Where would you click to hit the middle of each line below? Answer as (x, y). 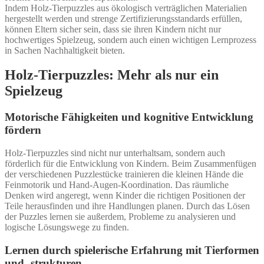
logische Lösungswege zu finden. (67, 227)
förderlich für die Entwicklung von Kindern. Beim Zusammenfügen (131, 164)
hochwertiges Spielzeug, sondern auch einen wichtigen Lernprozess (131, 39)
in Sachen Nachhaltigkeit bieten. (65, 50)
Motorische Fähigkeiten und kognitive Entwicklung (129, 117)
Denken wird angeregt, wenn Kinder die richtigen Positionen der (125, 196)
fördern (23, 130)
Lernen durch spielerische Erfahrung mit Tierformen (132, 250)
